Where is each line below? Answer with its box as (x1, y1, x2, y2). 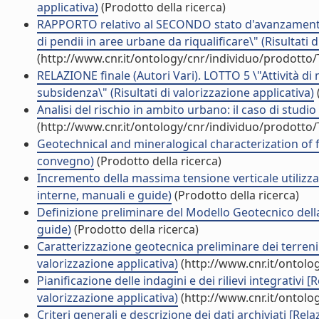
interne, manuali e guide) (37, 187, 172, 203)
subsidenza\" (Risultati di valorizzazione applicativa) (37, 85, 314, 100)
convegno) (37, 153, 94, 169)
